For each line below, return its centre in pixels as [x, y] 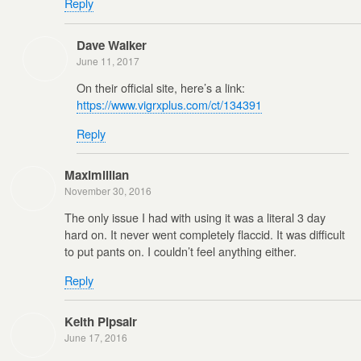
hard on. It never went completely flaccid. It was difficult [205, 234]
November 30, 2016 [108, 190]
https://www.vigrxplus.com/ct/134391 [169, 105]
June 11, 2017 [108, 60]
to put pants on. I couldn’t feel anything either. [180, 251]
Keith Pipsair [101, 322]
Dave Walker [112, 45]
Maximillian [97, 174]
